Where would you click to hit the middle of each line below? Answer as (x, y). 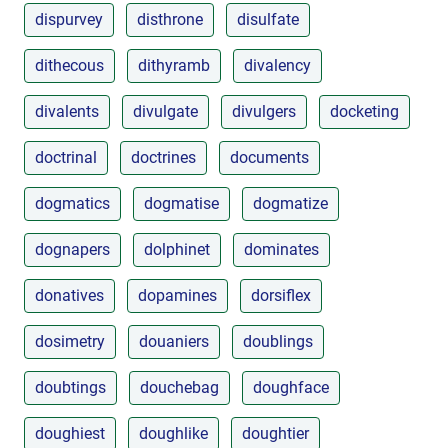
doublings (278, 341)
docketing (364, 111)
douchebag (179, 387)
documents (269, 157)
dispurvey (69, 19)
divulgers (264, 111)
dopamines (177, 295)
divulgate (165, 111)
